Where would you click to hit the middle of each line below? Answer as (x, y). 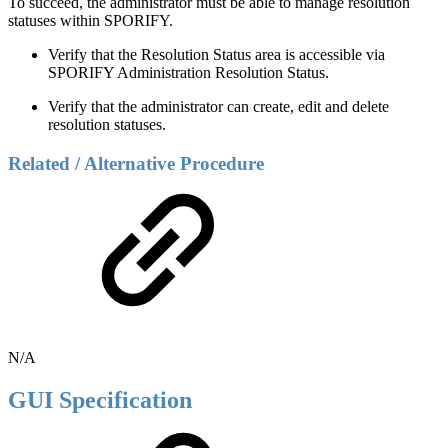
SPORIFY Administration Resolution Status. (188, 73)
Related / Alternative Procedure (136, 164)
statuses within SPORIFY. (90, 21)
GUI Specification (100, 399)
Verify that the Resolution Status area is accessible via (216, 55)
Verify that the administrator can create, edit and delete (218, 107)
